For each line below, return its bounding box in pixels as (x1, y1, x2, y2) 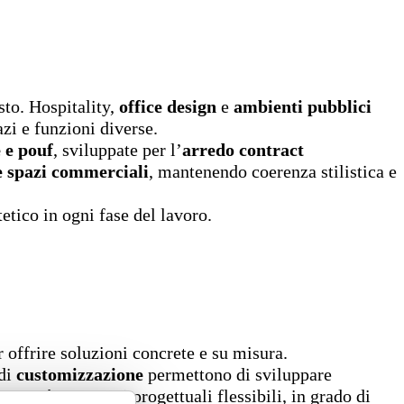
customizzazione (16, 364, 143, 384)
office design (119, 96, 216, 116)
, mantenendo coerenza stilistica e (149, 161, 397, 181)
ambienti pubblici (234, 96, 372, 116)
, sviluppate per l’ (53, 140, 182, 160)
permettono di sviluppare (143, 364, 332, 384)
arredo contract (182, 140, 304, 160)
